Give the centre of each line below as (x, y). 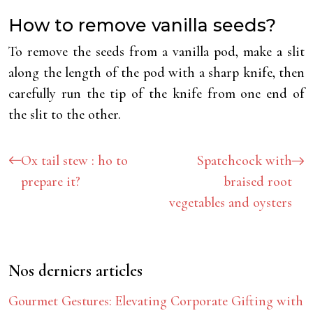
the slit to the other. (65, 115)
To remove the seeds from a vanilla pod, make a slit (156, 52)
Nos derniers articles (75, 271)
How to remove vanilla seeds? (142, 25)
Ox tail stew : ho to (74, 161)
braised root (258, 182)
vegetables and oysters (231, 203)
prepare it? (51, 182)
